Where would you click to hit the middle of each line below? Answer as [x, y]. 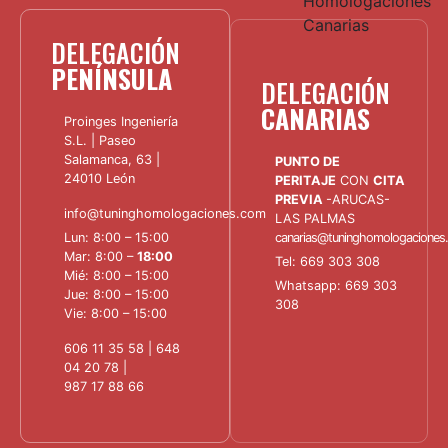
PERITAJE [305, 180]
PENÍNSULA [111, 78]
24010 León [100, 178]
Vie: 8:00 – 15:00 [116, 313]
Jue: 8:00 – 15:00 [117, 294]
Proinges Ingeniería [121, 121]
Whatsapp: [309, 285]
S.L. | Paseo [100, 140]
